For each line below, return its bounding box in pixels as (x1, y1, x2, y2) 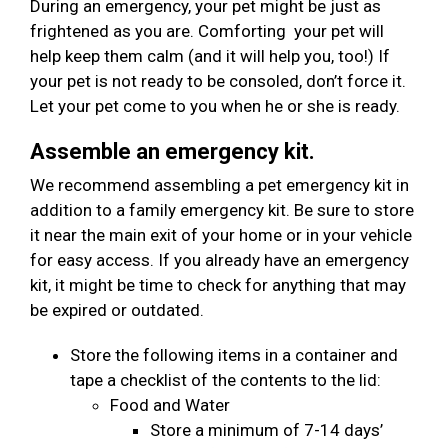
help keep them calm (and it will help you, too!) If (30, 46, 390, 67)
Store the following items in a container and (70, 345, 398, 366)
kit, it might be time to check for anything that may (30, 275, 406, 296)
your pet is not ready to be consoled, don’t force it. (30, 71, 406, 92)
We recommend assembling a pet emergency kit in (30, 175, 409, 196)
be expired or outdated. (30, 300, 212, 321)
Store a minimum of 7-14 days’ (150, 420, 383, 441)
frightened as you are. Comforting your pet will (30, 21, 384, 42)
